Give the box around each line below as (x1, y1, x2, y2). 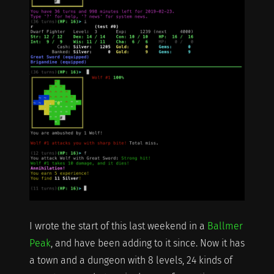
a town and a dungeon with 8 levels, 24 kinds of (29, 254, 232, 267)
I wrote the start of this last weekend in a (29, 220, 207, 232)
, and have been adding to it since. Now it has (50, 237, 245, 250)
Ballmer (207, 220, 243, 232)
